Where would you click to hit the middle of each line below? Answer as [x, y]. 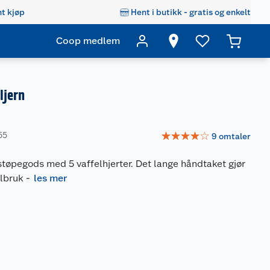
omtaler [235, 136]
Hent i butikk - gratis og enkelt [191, 12]
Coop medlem [88, 41]
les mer [51, 178]
